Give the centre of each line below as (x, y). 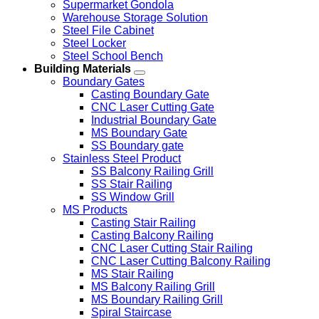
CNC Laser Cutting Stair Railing (172, 248)
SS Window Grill (133, 197)
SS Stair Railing (132, 184)
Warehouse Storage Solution (135, 17)
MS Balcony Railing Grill (153, 286)
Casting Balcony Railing (152, 235)
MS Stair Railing (132, 273)
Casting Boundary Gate (150, 94)
